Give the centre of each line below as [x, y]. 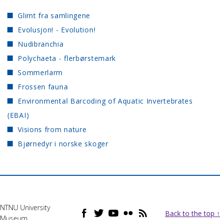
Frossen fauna [43, 87]
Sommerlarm [41, 73]
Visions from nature [52, 130]
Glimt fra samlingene [54, 16]
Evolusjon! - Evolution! [57, 30]
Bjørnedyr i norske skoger [63, 144]
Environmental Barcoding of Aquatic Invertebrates [105, 101]
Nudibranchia [41, 44]
